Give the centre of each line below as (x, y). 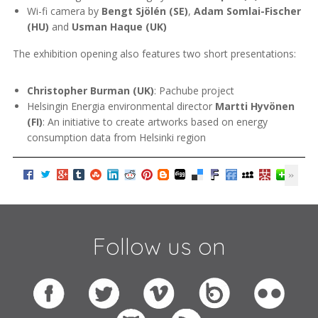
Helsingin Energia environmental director (121, 106)
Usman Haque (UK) (119, 27)
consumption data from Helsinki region (116, 138)
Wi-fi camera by (64, 11)
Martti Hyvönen (255, 106)
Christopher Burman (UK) (91, 91)
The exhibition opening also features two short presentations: (154, 54)
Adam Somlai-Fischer (247, 11)
